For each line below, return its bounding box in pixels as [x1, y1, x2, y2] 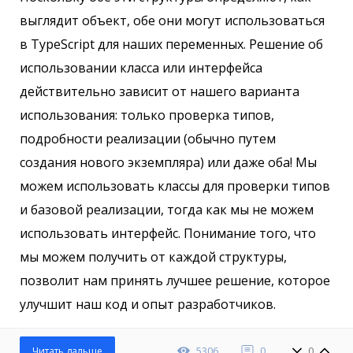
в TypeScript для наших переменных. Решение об [20, 35, 323, 53]
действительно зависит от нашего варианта [20, 82, 299, 100]
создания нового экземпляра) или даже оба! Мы [20, 153, 317, 171]
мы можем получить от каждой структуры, [20, 247, 287, 266]
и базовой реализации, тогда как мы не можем [20, 200, 314, 218]
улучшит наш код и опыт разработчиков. [20, 295, 276, 313]
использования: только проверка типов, [20, 106, 274, 124]
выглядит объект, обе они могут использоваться [20, 11, 325, 29]
